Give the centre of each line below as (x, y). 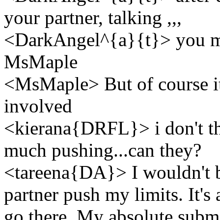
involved (38, 106)
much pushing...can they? (103, 150)
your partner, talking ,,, (93, 17)
